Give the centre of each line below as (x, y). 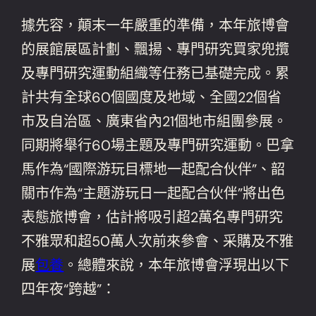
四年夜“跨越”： (69, 289)
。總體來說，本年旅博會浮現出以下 (177, 265)
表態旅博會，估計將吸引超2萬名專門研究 (152, 217)
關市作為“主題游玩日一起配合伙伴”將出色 (153, 193)
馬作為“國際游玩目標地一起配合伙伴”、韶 (153, 169)
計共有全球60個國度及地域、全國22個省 (152, 97)
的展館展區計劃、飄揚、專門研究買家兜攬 (156, 49)
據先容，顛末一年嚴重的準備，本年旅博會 (156, 25)
